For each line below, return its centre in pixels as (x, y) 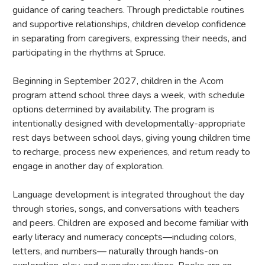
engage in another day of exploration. (88, 166)
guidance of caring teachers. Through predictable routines (128, 10)
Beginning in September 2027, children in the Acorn (118, 81)
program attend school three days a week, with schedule (129, 95)
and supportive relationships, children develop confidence (129, 24)
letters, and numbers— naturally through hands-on (115, 251)
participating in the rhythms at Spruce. (89, 52)
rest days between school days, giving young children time (132, 138)
